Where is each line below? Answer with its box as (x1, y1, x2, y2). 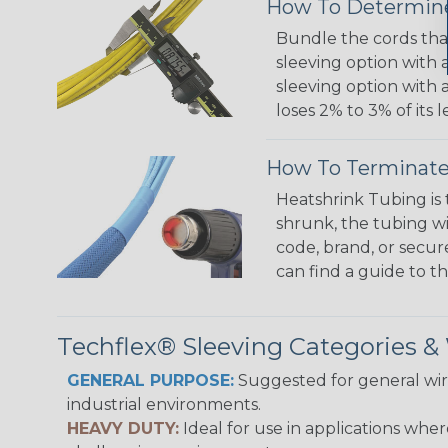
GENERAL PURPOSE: (67, 371, 234, 390)
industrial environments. (67, 395, 261, 414)
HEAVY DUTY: (67, 419, 179, 438)
